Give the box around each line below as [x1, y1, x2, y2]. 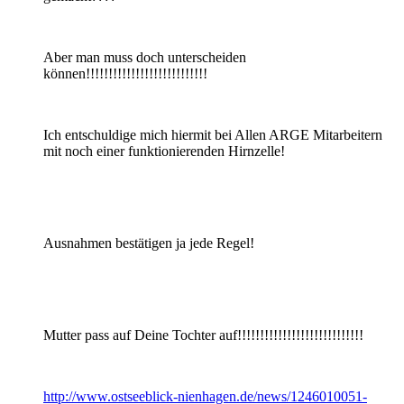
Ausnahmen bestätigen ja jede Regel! [43, 234, 254, 251]
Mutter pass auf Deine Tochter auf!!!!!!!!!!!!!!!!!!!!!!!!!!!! [43, 326, 363, 343]
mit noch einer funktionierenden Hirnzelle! [43, 142, 285, 159]
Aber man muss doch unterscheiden [43, 49, 246, 65]
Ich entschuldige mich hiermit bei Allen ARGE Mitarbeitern [43, 126, 382, 142]
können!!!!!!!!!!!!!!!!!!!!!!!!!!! [43, 65, 207, 81]
